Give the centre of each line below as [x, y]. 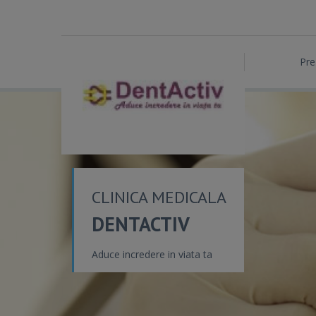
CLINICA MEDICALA [159, 197]
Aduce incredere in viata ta [152, 254]
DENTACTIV [141, 224]
